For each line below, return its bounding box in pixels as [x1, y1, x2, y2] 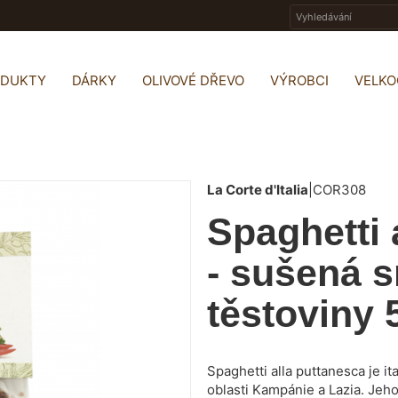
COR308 [313, 180, 366, 198]
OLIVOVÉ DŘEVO [142, 72, 244, 89]
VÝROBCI [270, 72, 329, 89]
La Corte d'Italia [207, 180, 308, 198]
